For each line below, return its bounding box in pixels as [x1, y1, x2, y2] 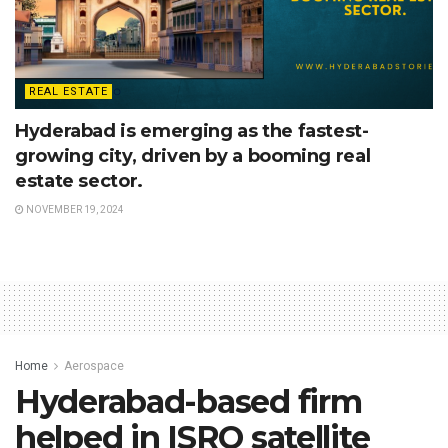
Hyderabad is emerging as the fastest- [15, 119, 369, 142]
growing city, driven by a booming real [15, 144, 371, 167]
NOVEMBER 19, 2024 [24, 203, 124, 215]
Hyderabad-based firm [15, 381, 362, 421]
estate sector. [15, 169, 143, 192]
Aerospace [64, 358, 124, 373]
